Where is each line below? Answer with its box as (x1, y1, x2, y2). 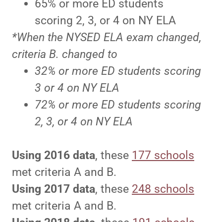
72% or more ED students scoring (34, 98, 201, 112)
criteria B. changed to (12, 48, 120, 61)
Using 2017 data (12, 182, 95, 196)
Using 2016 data (12, 149, 95, 163)
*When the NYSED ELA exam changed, (12, 31, 201, 45)
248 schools (132, 182, 194, 196)
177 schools (132, 149, 194, 163)
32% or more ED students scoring (34, 64, 201, 78)
